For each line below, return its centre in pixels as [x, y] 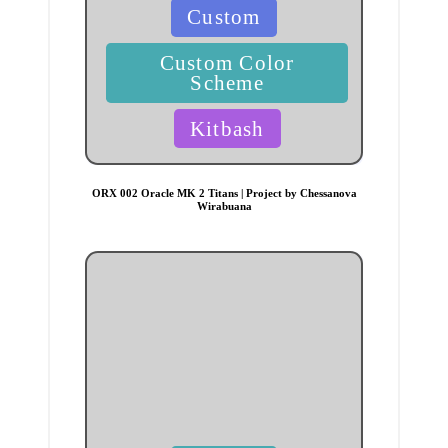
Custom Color [227, 63]
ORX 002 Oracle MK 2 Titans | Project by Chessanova [224, 192]
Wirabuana [224, 205]
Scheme [227, 83]
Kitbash [227, 128]
